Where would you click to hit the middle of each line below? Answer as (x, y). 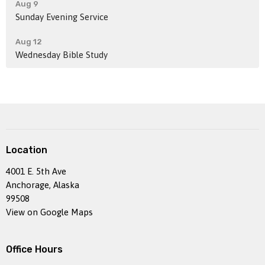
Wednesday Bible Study (62, 55)
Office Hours (34, 249)
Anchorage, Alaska (43, 185)
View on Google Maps (49, 212)
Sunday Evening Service (62, 17)
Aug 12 (29, 42)
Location (27, 150)
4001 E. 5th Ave (36, 171)
